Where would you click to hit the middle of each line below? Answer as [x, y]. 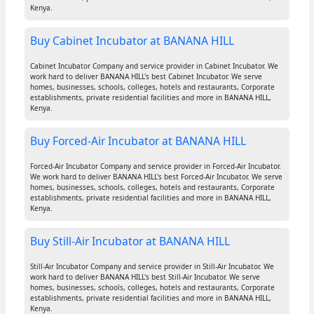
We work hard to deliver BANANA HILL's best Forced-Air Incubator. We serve [156, 177]
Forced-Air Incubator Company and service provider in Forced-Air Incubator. [155, 166]
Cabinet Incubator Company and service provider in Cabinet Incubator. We [154, 66]
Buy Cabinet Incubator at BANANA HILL [132, 41]
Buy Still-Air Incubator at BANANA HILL [130, 241]
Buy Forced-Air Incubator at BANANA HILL [138, 141]
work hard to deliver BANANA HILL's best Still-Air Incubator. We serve [145, 277]
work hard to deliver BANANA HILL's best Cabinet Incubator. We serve [146, 77]
